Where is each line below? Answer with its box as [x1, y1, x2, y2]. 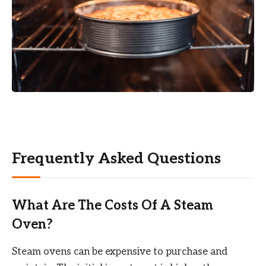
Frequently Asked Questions [12, 150, 221, 169]
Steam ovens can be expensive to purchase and [12, 246, 227, 258]
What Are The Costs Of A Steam [12, 197, 213, 213]
